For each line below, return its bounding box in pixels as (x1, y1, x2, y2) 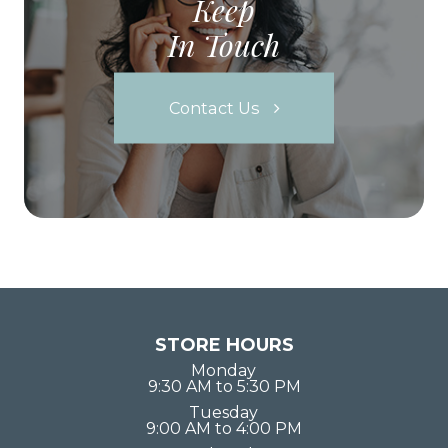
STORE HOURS (154, 333, 294, 356)
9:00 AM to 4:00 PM (146, 418, 302, 438)
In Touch (168, 24, 280, 65)
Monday (191, 360, 257, 380)
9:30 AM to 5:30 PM (147, 376, 301, 396)
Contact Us (168, 97, 259, 118)
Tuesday (189, 402, 259, 422)
